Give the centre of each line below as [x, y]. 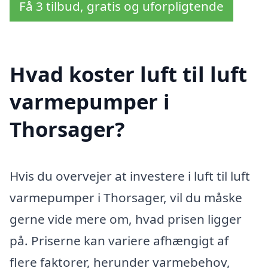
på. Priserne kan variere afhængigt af [119, 240]
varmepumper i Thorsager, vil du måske [126, 197]
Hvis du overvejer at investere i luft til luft [130, 176]
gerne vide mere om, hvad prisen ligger [126, 219]
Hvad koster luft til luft [128, 74]
